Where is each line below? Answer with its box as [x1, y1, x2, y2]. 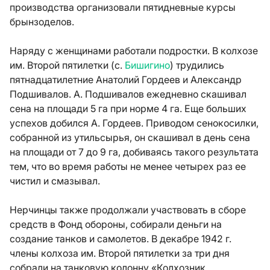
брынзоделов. [10, 16, 74, 28]
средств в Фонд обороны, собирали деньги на [10, 218, 222, 230]
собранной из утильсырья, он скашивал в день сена [10, 131, 250, 143]
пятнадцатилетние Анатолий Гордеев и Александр [10, 74, 242, 86]
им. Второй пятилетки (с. [10, 59, 125, 71]
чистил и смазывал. [10, 175, 100, 187]
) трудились [170, 59, 224, 71]
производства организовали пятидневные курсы [10, 1, 236, 13]
